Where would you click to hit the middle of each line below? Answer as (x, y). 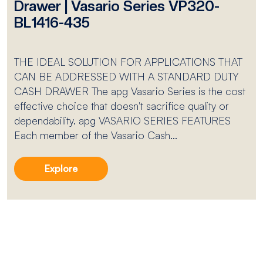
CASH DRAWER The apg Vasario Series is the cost (130, 91)
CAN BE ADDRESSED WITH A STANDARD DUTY (126, 76)
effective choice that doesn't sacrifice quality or (122, 105)
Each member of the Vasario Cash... (96, 135)
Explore (61, 168)
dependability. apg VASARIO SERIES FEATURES (122, 120)
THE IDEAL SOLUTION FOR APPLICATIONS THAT (128, 61)
